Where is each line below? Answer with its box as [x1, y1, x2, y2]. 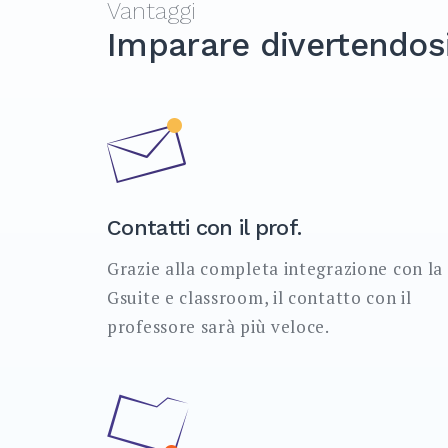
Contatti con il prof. [107, 214, 302, 240]
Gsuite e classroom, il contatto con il [107, 285, 412, 309]
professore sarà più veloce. [107, 314, 330, 338]
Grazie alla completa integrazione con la [107, 256, 444, 280]
